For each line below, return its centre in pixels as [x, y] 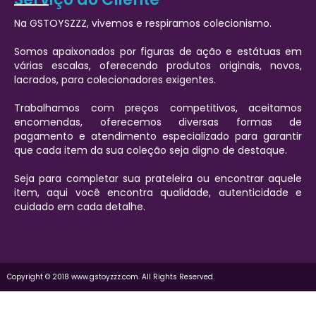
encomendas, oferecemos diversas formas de [158, 122]
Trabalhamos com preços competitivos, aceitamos [158, 108]
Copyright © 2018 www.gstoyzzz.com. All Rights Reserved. [111, 277]
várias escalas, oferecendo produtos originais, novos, [158, 66]
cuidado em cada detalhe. [80, 207]
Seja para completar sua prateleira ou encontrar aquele [158, 178]
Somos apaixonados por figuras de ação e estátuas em [158, 51]
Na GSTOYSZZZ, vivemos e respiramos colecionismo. [143, 23]
